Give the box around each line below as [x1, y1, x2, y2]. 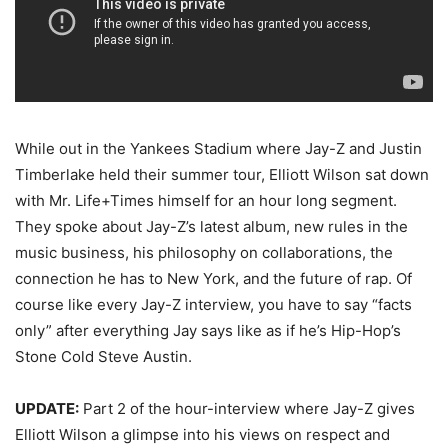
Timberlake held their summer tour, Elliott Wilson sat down [15, 165, 429, 185]
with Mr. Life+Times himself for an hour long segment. [15, 191, 397, 211]
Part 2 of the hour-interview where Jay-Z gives [79, 399, 415, 419]
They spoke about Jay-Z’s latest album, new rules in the [15, 217, 408, 237]
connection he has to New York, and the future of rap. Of [15, 269, 412, 289]
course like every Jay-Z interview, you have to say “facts [15, 295, 412, 315]
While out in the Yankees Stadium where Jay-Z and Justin [15, 139, 422, 159]
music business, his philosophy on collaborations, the [15, 243, 393, 263]
